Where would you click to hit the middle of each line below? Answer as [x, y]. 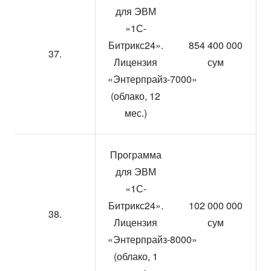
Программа [135, 155]
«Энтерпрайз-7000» [152, 79]
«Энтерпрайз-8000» [152, 239]
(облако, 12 [135, 96]
